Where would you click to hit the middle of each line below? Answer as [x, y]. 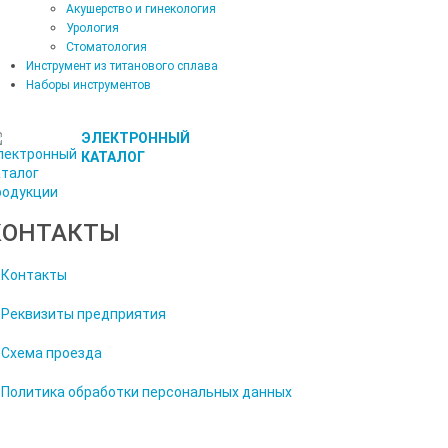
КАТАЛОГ [113, 157]
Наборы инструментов [88, 85]
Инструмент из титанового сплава [122, 66]
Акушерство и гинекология [141, 9]
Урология [92, 28]
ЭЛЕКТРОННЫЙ [135, 138]
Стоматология [106, 47]
